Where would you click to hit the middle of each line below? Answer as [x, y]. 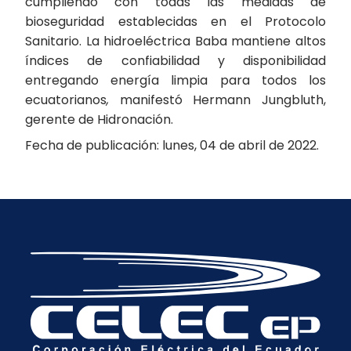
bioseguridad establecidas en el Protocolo [175, 22]
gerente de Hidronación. [99, 119]
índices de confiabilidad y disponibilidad [175, 61]
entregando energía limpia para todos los [175, 80]
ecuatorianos [66, 100]
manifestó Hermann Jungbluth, [217, 100]
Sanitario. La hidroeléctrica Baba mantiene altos [175, 41]
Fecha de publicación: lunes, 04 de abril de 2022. [172, 145]
